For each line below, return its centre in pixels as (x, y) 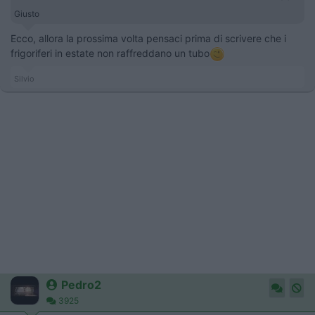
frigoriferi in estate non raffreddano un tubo (110, 53)
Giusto (28, 14)
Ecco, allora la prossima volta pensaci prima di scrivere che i (148, 39)
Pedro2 (81, 284)
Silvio (24, 78)
